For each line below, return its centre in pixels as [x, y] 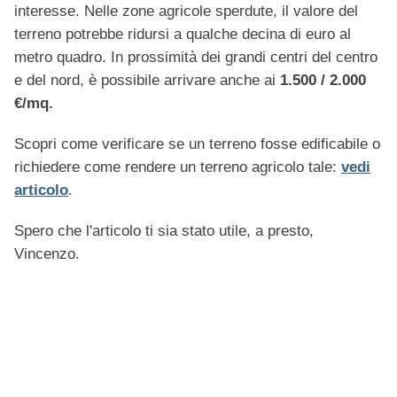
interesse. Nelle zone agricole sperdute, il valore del [186, 12]
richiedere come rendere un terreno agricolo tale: [178, 167]
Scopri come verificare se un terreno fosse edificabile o [197, 144]
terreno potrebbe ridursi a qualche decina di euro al [183, 35]
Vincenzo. [47, 254]
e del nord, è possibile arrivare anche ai [147, 81]
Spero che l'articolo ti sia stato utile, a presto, [164, 231]
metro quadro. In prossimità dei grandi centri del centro [196, 58]
